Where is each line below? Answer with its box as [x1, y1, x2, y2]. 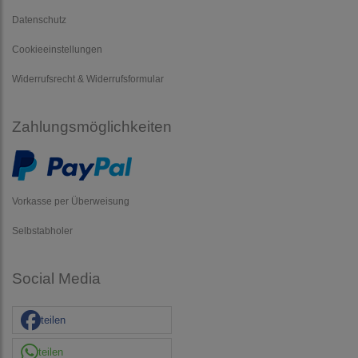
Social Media [12, 269, 101, 287]
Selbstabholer [12, 225, 73, 236]
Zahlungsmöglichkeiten [12, 117, 172, 135]
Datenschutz [12, 14, 66, 25]
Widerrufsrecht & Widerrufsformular [12, 73, 164, 84]
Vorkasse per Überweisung [12, 195, 129, 206]
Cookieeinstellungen [12, 43, 102, 54]
